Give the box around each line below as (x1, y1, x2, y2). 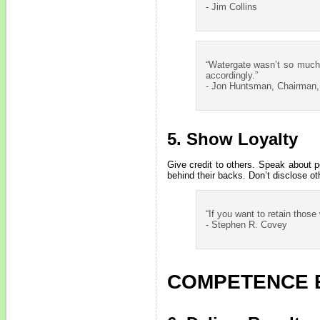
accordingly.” (205, 70, 258, 81)
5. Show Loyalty (166, 129, 298, 149)
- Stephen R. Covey (205, 219, 287, 231)
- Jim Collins (205, 1, 257, 13)
